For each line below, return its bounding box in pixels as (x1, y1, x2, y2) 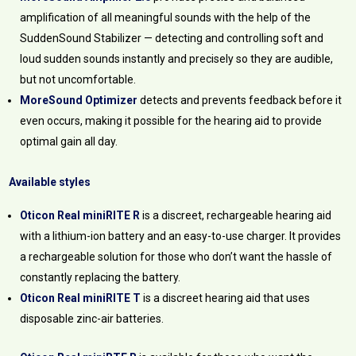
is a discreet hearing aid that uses (141, 292, 311, 305)
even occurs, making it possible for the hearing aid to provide (20, 114, 323, 128)
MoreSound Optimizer (20, 94, 138, 107)
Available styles (9, 176, 91, 189)
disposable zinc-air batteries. (20, 312, 164, 326)
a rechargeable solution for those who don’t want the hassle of (20, 250, 333, 264)
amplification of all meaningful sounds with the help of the (20, 11, 311, 25)
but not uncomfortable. (20, 73, 137, 87)
